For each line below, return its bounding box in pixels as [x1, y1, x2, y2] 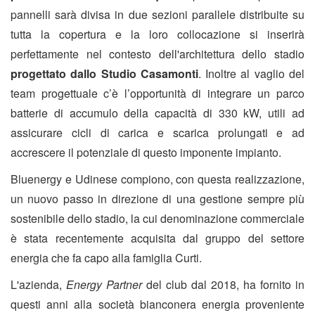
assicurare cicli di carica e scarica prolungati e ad [11, 124, 304, 141]
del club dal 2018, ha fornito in [146, 276, 304, 293]
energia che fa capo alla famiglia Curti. [11, 250, 202, 266]
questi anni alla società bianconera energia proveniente [11, 296, 304, 313]
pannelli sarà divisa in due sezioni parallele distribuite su [11, 6, 304, 23]
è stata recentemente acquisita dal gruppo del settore [11, 230, 304, 247]
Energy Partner [66, 276, 142, 293]
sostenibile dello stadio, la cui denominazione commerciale [11, 210, 304, 227]
